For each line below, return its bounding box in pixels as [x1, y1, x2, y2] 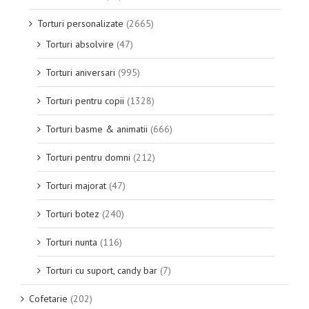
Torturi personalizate [37, 17, 123, 30]
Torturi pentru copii [46, 94, 124, 107]
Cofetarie [29, 292, 68, 305]
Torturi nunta [46, 236, 97, 248]
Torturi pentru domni [46, 151, 130, 163]
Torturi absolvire [46, 38, 114, 50]
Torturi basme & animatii [46, 123, 148, 135]
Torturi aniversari [46, 66, 115, 79]
